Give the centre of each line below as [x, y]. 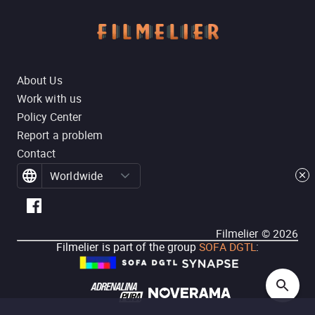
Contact [37, 153]
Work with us [49, 98]
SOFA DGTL [226, 247]
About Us [40, 80]
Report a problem [60, 135]
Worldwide [76, 176]
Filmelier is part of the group [126, 247]
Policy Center [50, 117]
